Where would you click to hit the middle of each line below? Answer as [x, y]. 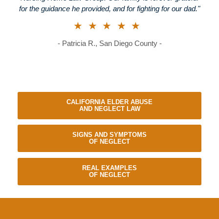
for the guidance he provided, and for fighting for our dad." [109, 9]
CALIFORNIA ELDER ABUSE [109, 102]
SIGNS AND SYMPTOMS [109, 135]
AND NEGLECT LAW [109, 109]
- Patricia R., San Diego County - [109, 43]
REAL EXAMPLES [109, 168]
